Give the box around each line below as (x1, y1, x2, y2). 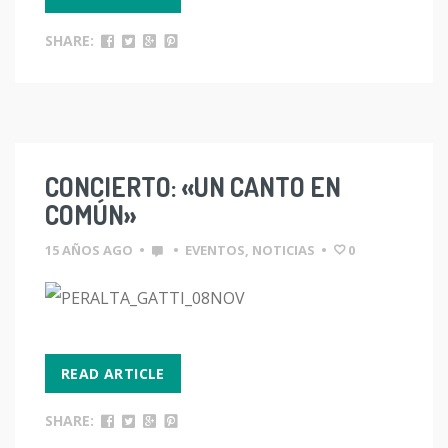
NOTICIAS (252, 241, 315, 259)
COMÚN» (45, 198, 137, 231)
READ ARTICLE (61, 364, 165, 383)
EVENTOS (185, 241, 245, 259)
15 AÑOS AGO (45, 241, 133, 259)
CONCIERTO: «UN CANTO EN (45, 170, 341, 203)
